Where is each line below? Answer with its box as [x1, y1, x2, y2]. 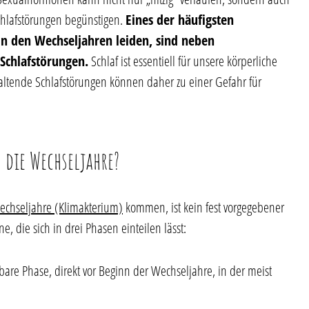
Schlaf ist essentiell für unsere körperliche [88, 52, 277, 70]
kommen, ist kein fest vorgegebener [123, 198, 284, 217]
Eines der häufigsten [126, 10, 234, 29]
